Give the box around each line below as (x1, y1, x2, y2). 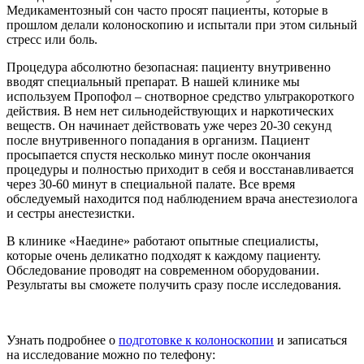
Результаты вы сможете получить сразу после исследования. (6, 277, 341, 292)
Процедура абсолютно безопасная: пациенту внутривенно (6, 59, 331, 74)
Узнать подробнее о (6, 332, 119, 347)
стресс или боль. (6, 32, 97, 46)
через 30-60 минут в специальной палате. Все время (6, 176, 295, 191)
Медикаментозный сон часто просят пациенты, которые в (6, 2, 328, 17)
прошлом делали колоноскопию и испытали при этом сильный (6, 17, 357, 32)
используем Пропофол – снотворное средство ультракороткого (6, 89, 354, 103)
